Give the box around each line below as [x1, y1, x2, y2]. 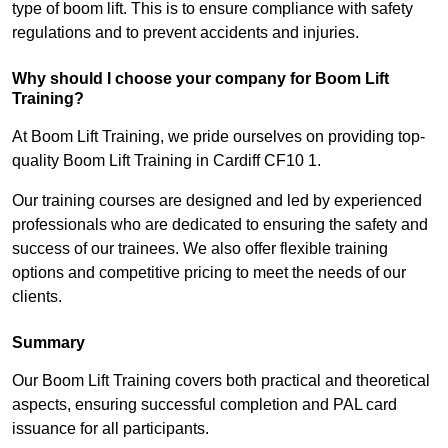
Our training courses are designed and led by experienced [12, 192, 422, 210]
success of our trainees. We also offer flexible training [12, 240, 388, 258]
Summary [12, 334, 85, 352]
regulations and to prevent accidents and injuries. [12, 24, 359, 42]
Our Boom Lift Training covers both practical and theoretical [12, 372, 430, 390]
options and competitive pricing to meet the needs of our [12, 264, 406, 282]
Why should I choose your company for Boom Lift [12, 70, 389, 88]
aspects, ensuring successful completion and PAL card [12, 396, 397, 414]
